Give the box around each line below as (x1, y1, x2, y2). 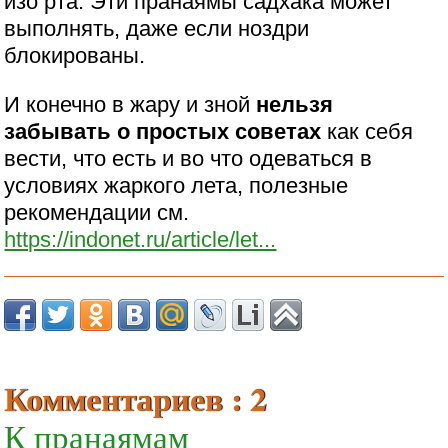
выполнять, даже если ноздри (4, 15, 310, 41)
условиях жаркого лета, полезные (4, 173, 349, 199)
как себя (321, 119, 414, 145)
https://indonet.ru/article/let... (4, 227, 277, 253)
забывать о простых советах (4, 119, 322, 145)
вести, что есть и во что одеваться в (4, 146, 373, 172)
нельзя (256, 92, 334, 118)
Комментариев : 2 (4, 373, 267, 422)
